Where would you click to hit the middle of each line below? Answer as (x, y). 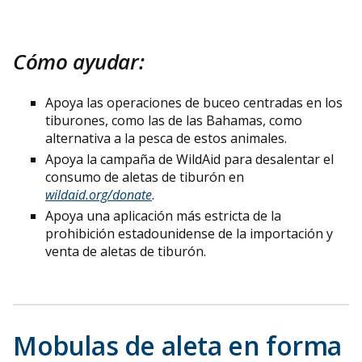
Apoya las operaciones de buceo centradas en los (194, 102)
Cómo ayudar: (81, 61)
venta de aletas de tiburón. (126, 251)
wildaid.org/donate (99, 194)
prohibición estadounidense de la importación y (189, 233)
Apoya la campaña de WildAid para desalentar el (189, 159)
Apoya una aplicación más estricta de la (163, 215)
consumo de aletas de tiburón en (145, 177)
